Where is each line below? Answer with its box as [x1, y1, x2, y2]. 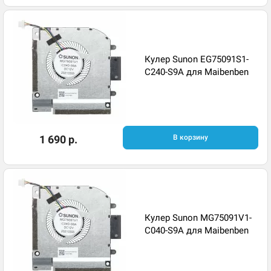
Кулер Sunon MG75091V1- [145, 212, 252, 223]
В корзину [172, 133, 208, 142]
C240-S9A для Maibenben [145, 66, 249, 77]
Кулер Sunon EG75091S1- [145, 53, 249, 65]
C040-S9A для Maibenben [145, 224, 249, 236]
